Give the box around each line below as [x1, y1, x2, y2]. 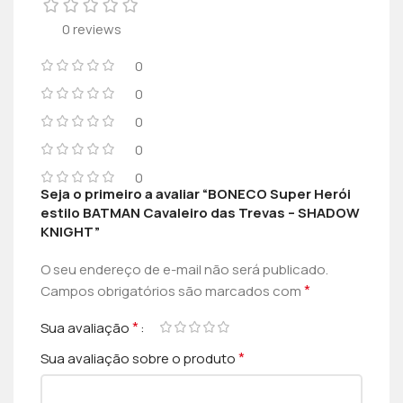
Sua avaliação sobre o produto [40, 348, 239, 368]
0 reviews [62, 19, 122, 39]
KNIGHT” [40, 221, 101, 241]
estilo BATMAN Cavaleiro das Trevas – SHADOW [40, 202, 361, 222]
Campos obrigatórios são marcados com [40, 281, 305, 300]
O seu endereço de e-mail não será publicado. [40, 259, 329, 279]
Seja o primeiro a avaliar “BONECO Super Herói [40, 184, 352, 203]
